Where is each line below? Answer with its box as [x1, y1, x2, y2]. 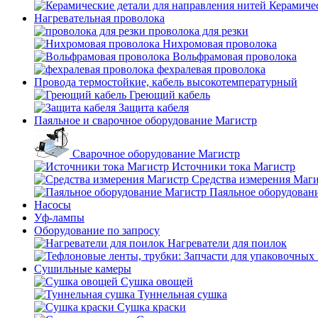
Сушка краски [117, 301, 186, 313]
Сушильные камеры [34, 263, 131, 275]
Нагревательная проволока [34, 12, 165, 24]
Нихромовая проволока [163, 38, 277, 50]
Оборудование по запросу [34, 224, 160, 236]
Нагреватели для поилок [168, 237, 287, 249]
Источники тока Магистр [172, 160, 295, 172]
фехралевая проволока [157, 63, 265, 75]
